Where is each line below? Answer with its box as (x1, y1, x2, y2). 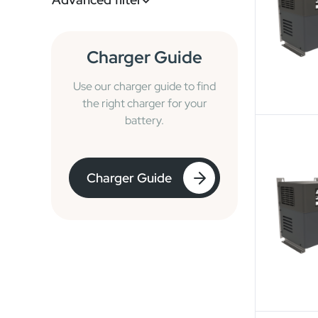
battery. (125, 113, 164, 128)
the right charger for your (82, 96, 207, 111)
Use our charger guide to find (73, 79, 216, 94)
